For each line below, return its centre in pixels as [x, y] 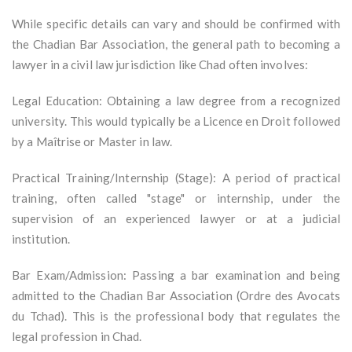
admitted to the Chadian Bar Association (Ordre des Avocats [176, 296]
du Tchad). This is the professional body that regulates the [176, 316]
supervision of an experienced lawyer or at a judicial [176, 219]
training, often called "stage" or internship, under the [176, 198]
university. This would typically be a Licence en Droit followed [176, 121]
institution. [41, 239]
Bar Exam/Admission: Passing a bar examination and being [176, 275]
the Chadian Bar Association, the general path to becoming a [176, 44]
